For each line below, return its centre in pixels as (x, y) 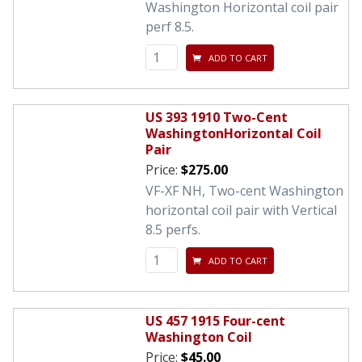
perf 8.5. (170, 27)
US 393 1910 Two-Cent (217, 118)
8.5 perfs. (173, 230)
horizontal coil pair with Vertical (241, 210)
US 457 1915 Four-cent (215, 320)
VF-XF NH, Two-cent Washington (244, 191)
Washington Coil (199, 337)
